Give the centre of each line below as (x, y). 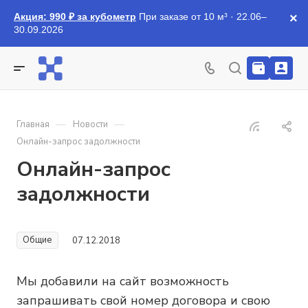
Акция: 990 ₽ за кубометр (75, 16)
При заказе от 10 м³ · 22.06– (201, 16)
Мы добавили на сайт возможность (123, 281)
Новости (90, 124)
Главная (33, 124)
